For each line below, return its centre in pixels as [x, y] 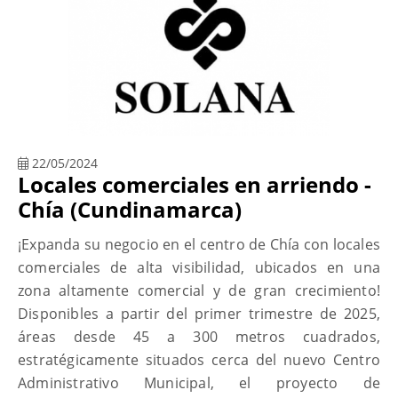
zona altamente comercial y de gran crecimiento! [199, 290]
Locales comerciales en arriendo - [195, 184]
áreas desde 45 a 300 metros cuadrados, [199, 336]
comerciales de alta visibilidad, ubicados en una [199, 267]
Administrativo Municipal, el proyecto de [199, 382]
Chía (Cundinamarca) [130, 209]
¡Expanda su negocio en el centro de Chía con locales [199, 244]
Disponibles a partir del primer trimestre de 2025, [199, 313]
